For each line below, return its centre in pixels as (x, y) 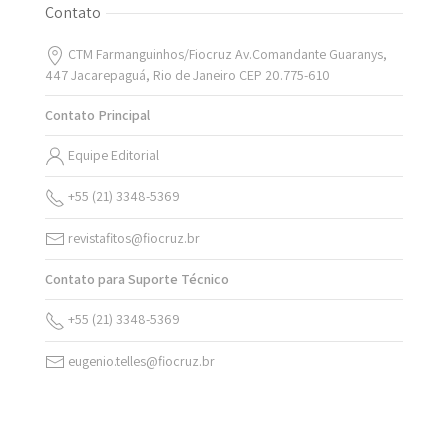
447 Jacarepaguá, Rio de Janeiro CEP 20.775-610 (187, 74)
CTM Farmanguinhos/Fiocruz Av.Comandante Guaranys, (226, 54)
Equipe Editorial (112, 154)
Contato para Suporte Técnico (137, 279)
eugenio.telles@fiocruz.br (140, 360)
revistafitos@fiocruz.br (132, 237)
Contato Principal (97, 114)
